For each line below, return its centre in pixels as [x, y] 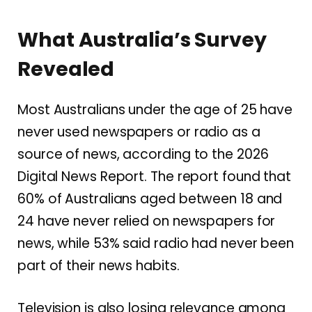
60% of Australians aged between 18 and [150, 198]
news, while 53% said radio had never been [156, 243]
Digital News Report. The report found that [155, 176]
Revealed [66, 69]
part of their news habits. [99, 265]
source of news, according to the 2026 [143, 154]
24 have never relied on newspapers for [147, 221]
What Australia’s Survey [142, 40]
